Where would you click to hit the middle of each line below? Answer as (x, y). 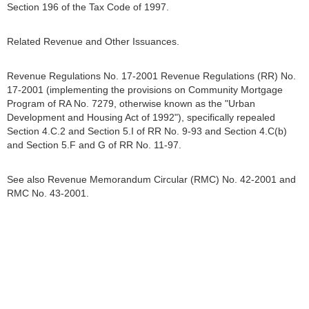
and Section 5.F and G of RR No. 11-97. (94, 145)
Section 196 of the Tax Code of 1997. (88, 7)
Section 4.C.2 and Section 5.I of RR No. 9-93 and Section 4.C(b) (147, 131)
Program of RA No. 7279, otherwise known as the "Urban (131, 103)
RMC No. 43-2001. (48, 193)
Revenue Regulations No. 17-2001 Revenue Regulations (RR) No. (151, 76)
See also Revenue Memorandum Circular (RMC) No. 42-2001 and (151, 179)
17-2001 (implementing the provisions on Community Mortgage (145, 90)
